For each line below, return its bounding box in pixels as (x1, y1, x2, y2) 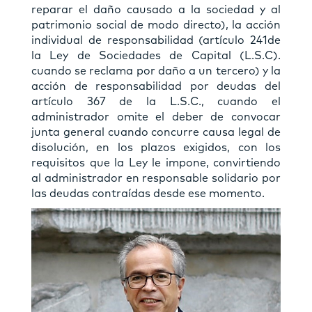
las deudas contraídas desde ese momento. (31, 188, 265, 200)
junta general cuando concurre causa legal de (31, 127, 281, 139)
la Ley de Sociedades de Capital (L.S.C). (31, 50, 281, 62)
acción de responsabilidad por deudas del (31, 81, 281, 93)
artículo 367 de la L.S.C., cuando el (31, 96, 281, 108)
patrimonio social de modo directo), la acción (31, 19, 281, 31)
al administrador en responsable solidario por (31, 173, 281, 185)
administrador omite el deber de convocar (31, 111, 281, 123)
